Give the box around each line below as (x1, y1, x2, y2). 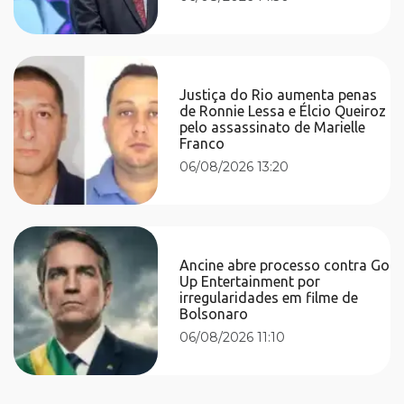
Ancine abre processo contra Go (179, 256, 390, 273)
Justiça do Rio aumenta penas (179, 86, 378, 103)
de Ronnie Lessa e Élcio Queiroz (179, 102, 387, 119)
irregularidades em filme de (179, 289, 359, 306)
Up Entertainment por (179, 272, 321, 289)
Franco (179, 134, 225, 151)
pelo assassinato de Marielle (179, 118, 366, 135)
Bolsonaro (179, 305, 249, 322)
